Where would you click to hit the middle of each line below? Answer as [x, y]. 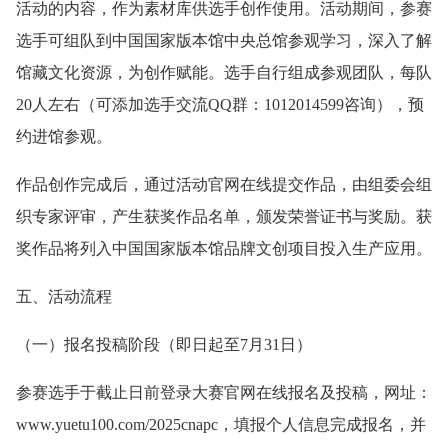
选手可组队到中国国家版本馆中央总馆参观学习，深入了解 [224, 40]
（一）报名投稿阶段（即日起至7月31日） [164, 344]
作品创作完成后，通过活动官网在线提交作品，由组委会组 [224, 184]
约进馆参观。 [64, 136]
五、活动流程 [64, 296]
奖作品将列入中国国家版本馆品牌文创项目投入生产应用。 [224, 248]
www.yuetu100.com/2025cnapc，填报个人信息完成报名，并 [221, 424]
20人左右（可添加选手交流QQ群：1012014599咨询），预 [220, 104]
